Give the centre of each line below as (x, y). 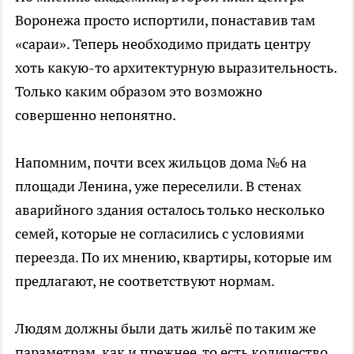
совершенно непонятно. (96, 115)
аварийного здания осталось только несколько (170, 209)
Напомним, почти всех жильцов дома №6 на (161, 162)
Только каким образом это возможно (139, 91)
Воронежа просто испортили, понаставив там (165, 20)
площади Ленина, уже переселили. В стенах (158, 186)
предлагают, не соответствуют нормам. (145, 281)
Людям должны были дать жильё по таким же (166, 328)
